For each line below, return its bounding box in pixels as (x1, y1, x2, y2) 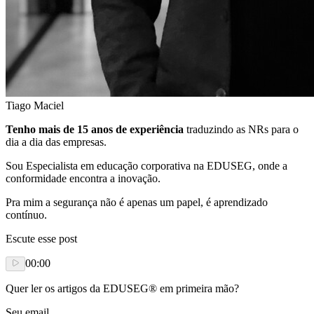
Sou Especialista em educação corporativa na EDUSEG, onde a (6, 159, 287, 172)
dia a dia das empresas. (6, 135, 107, 148)
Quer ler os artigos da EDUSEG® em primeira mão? (6, 282, 239, 294)
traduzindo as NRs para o (184, 123, 299, 135)
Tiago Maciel (6, 99, 64, 111)
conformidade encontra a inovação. (6, 172, 161, 184)
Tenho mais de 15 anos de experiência (6, 123, 184, 135)
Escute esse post (6, 232, 77, 245)
